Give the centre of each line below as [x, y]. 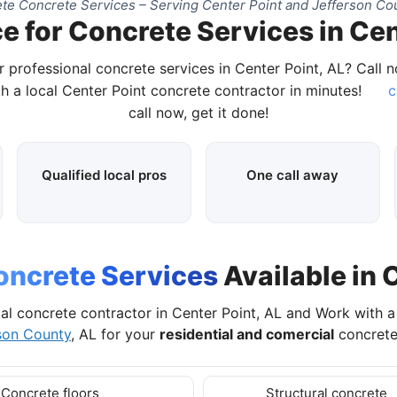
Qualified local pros [105, 175]
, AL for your [115, 334]
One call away [293, 175]
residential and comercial [247, 334]
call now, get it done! [198, 112]
